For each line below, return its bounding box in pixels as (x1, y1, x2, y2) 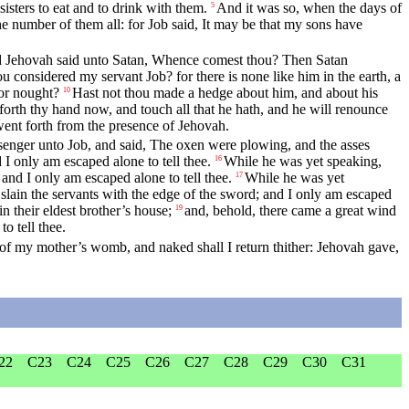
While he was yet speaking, (224, 153, 382, 170)
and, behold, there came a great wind (184, 203, 396, 219)
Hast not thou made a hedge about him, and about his (72, 85, 378, 101)
